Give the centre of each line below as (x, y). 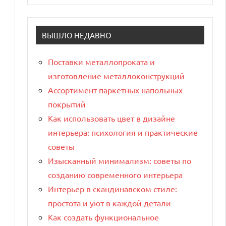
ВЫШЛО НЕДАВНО (77, 35)
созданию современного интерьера (115, 174)
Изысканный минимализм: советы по (120, 160)
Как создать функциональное (103, 217)
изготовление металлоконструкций (116, 75)
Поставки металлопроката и (101, 61)
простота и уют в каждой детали (109, 203)
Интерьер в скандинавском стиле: (112, 188)
